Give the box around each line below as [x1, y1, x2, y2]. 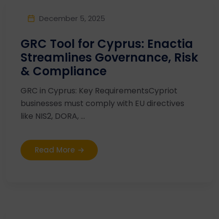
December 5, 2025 [39, 13, 105, 23]
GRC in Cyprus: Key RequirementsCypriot [21, 85, 177, 96]
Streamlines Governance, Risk [21, 49, 198, 66]
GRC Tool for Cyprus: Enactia [21, 36, 193, 52]
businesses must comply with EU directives [21, 98, 184, 109]
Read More [35, 145, 75, 155]
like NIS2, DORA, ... [21, 110, 85, 122]
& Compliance [21, 63, 107, 79]
